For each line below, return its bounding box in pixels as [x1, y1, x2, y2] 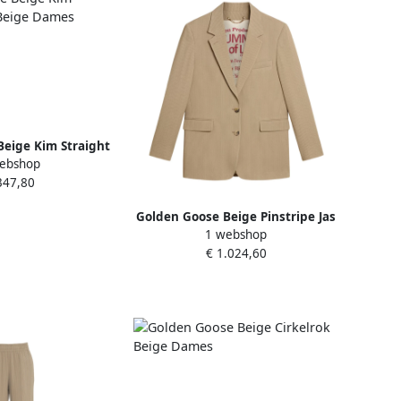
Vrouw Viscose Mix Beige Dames [138, 226, 334, 243]
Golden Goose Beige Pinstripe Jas [136, 208, 336, 225]
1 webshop [205, 226, 267, 243]
